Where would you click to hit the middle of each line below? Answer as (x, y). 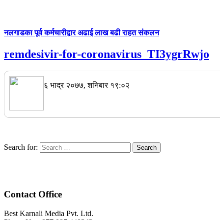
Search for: (21, 147)
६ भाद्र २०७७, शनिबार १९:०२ (87, 85)
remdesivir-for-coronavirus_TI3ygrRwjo (107, 54)
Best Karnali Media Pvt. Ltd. (49, 214)
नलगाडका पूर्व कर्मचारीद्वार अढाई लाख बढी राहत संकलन (82, 32)
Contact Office (33, 194)
